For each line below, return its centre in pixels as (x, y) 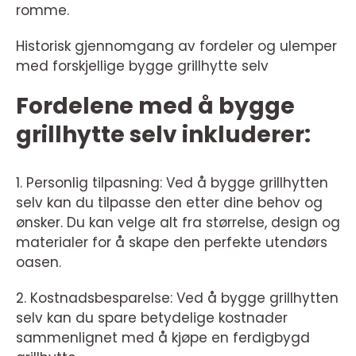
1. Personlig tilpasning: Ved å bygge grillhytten (172, 182)
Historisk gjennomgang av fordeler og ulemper (176, 46)
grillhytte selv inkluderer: (163, 134)
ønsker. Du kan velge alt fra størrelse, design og (178, 222)
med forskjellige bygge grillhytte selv (142, 66)
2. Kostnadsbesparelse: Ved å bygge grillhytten (177, 298)
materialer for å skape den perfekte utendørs (172, 242)
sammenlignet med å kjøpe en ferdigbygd (163, 337)
